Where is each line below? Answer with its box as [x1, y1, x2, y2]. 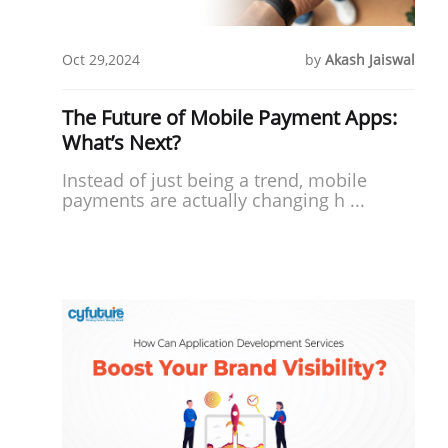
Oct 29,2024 [62, 49, 140, 69]
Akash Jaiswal [325, 49, 416, 69]
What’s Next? [62, 128, 181, 156]
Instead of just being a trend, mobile [62, 167, 367, 192]
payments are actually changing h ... [62, 187, 365, 212]
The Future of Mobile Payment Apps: [62, 103, 397, 131]
